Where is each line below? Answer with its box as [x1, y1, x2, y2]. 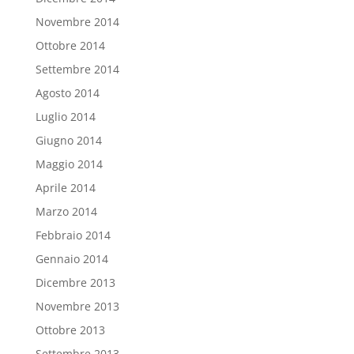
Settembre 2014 [35, 62, 119, 77]
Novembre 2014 [35, 14, 119, 30]
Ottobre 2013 [35, 322, 105, 338]
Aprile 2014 [35, 180, 96, 196]
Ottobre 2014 [35, 38, 105, 54]
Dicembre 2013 [35, 275, 115, 291]
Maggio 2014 [35, 156, 103, 172]
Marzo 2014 [35, 204, 97, 220]
